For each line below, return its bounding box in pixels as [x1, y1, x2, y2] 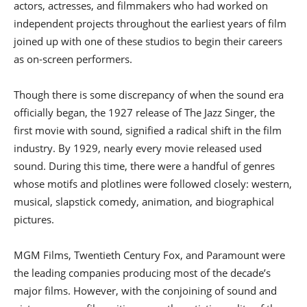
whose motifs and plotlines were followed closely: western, [14, 177, 292, 191]
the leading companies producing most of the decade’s [14, 266, 271, 280]
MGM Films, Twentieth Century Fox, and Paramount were [14, 248, 285, 262]
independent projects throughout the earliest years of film [14, 16, 286, 30]
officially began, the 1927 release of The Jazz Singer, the [14, 106, 275, 119]
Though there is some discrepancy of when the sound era [14, 88, 284, 101]
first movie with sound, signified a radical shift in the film [14, 123, 282, 137]
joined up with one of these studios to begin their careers [14, 34, 282, 48]
